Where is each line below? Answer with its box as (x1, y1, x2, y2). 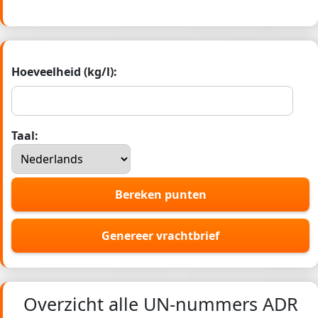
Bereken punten (114, 187, 207, 203)
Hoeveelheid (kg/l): (11, 64, 117, 80)
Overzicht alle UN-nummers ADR (23, 292, 298, 317)
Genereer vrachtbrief (102, 228, 219, 244)
